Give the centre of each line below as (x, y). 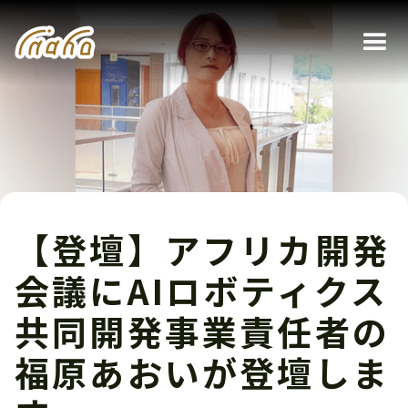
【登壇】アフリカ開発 (202, 249)
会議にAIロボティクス (202, 290)
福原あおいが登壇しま (203, 372)
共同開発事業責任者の (203, 331)
